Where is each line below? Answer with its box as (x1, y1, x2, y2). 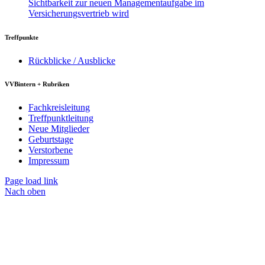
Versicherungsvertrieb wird (28, 8, 129, 18)
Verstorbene (28, 145, 73, 156)
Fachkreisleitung (28, 102, 90, 113)
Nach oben (5, 186, 46, 197)
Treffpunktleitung (28, 113, 93, 124)
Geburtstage (28, 134, 73, 145)
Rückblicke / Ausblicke (28, 55, 115, 66)
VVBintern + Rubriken (5, 80, 69, 88)
